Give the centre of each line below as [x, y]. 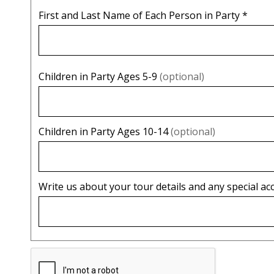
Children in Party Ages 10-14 [105, 131]
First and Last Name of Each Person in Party [140, 15]
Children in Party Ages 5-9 [99, 76]
